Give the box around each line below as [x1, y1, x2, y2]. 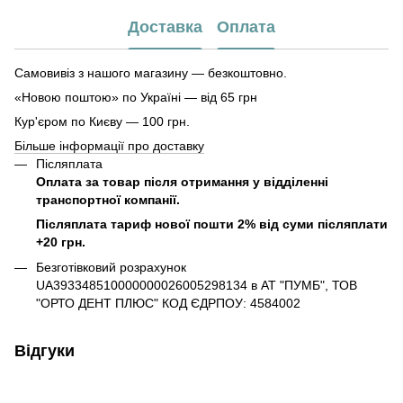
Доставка [128, 18, 202, 37]
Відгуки [14, 341, 75, 360]
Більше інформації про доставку [14, 138, 204, 153]
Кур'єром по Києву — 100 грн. [14, 113, 190, 129]
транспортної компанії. [36, 192, 180, 207]
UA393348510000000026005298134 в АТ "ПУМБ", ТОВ [36, 277, 357, 292]
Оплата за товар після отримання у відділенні [36, 174, 328, 189]
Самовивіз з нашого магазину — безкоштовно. [14, 65, 287, 80]
